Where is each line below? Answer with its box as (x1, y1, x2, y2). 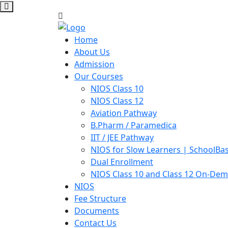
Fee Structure (74, 192, 126, 204)
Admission (74, 58, 115, 70)
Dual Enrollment (91, 156, 153, 167)
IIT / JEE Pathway (91, 131, 154, 143)
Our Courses (74, 70, 123, 82)
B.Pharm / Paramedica (91, 119, 177, 131)
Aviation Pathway (91, 107, 157, 119)
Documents (74, 205, 119, 216)
